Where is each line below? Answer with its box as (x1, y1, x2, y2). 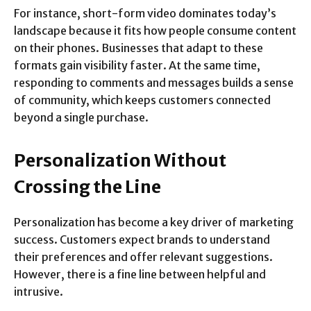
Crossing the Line (14, 176, 161, 199)
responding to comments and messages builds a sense (14, 76, 294, 90)
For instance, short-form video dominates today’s (14, 6, 276, 21)
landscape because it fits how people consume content (14, 24, 296, 38)
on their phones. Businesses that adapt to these (14, 41, 263, 56)
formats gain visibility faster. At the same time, (14, 58, 260, 73)
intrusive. (14, 285, 63, 299)
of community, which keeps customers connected (14, 93, 271, 108)
